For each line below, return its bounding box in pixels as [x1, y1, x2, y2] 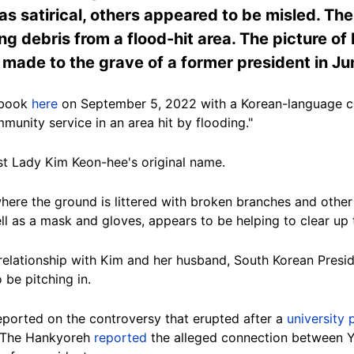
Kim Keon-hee [45, 153, 128, 170]
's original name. [128, 153, 225, 170]
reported [94, 329, 147, 345]
